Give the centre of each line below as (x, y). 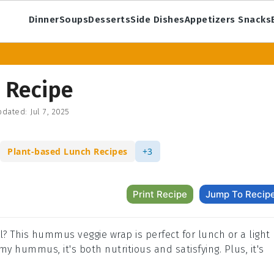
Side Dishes (157, 19)
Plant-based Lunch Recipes (68, 151)
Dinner (44, 19)
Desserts (109, 19)
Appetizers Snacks (228, 19)
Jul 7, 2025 (50, 112)
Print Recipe (160, 194)
